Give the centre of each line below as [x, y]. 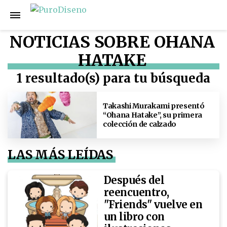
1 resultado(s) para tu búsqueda [113, 78]
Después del [134, 180]
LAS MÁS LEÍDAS [61, 155]
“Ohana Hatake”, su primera [153, 115]
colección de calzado [140, 124]
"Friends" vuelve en [153, 205]
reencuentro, [136, 193]
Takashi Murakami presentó [154, 106]
